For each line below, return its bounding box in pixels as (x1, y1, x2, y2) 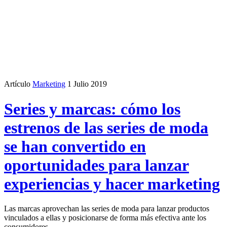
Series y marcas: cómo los (4, 99, 180, 118)
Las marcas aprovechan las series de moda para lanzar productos (4, 204, 209, 213)
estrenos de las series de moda (4, 118, 208, 137)
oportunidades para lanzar (4, 156, 189, 174)
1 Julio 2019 (67, 80, 107, 89)
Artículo (4, 80, 30, 89)
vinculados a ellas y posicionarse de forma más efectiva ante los (4, 213, 206, 222)
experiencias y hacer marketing (4, 174, 220, 193)
